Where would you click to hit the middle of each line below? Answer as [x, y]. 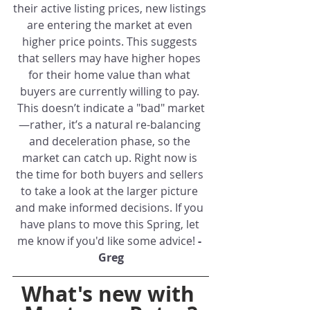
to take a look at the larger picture [111, 191]
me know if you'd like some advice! [108, 240]
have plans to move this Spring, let [111, 224]
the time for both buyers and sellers [111, 174]
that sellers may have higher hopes [111, 58]
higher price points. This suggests [111, 41]
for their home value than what [111, 74]
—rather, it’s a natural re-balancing [111, 124]
